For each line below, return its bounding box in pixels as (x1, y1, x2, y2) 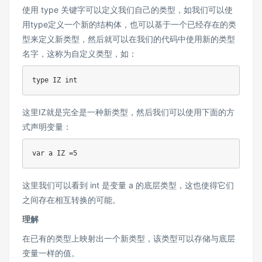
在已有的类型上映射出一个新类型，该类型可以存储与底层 (22, 233, 235, 244)
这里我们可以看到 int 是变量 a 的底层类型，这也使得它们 (22, 180, 234, 191)
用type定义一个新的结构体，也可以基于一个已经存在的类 (22, 19, 236, 30)
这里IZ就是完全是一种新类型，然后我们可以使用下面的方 (22, 107, 235, 118)
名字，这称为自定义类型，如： (22, 49, 137, 59)
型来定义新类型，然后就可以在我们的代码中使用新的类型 (22, 34, 235, 44)
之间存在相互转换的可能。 (22, 195, 120, 205)
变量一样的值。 (22, 248, 80, 258)
